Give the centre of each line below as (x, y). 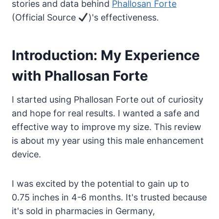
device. (26, 154)
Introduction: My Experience (106, 55)
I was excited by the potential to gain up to (100, 184)
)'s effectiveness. (123, 18)
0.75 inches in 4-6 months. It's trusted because (109, 197)
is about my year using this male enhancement (108, 141)
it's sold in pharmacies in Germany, (83, 211)
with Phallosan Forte (80, 76)
